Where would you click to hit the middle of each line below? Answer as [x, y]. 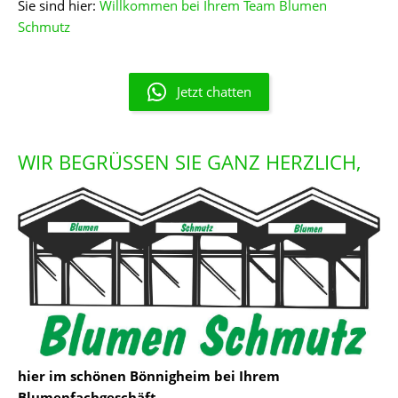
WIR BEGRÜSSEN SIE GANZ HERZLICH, [187, 161]
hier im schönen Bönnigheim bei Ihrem [149, 375]
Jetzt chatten [214, 92]
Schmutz [44, 27]
